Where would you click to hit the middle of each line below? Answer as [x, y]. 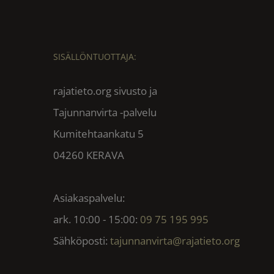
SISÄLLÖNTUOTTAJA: [95, 56]
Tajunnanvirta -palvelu [105, 112]
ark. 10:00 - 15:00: [97, 219]
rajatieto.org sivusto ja [105, 91]
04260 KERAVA [89, 155]
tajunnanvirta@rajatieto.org [175, 240]
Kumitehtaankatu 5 [98, 133]
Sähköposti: [82, 240]
